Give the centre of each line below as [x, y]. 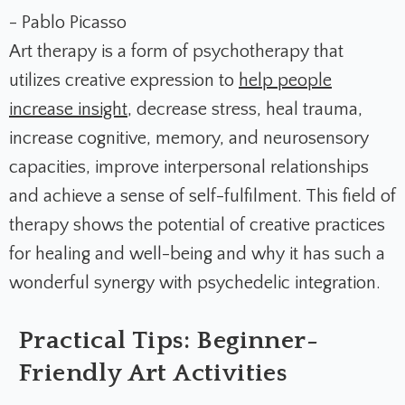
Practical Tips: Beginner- [168, 340]
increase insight [68, 109]
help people [285, 80]
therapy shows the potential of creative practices [197, 225]
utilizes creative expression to [124, 80]
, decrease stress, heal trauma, [245, 109]
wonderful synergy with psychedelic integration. [195, 283]
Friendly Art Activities [153, 372]
